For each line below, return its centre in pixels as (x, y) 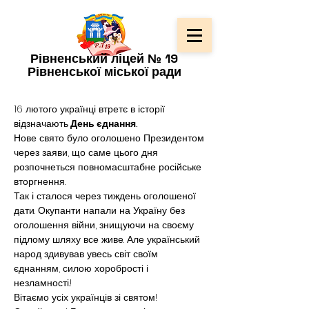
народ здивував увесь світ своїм (87, 254)
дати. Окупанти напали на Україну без (101, 210)
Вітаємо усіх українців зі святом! (87, 297)
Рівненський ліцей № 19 (104, 58)
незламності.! (43, 283)
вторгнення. (40, 181)
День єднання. (103, 123)
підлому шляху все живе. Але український (108, 239)
